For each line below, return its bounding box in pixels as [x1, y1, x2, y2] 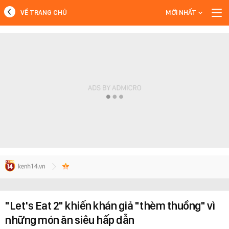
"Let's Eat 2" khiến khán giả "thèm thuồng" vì [5, 199, 215, 212]
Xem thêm [96, 58, 133, 68]
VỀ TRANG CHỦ [20, 9, 67, 16]
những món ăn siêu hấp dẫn [5, 213, 134, 226]
